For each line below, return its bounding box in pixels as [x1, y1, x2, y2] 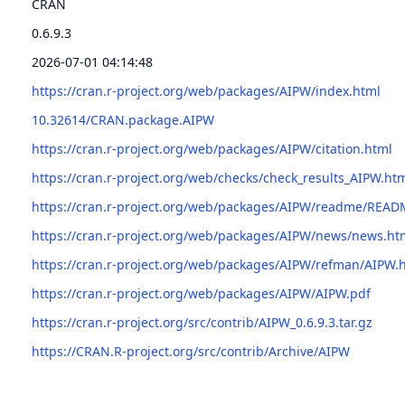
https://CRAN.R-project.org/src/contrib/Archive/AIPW [32, 343, 350, 360]
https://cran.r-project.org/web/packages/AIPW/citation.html [32, 140, 392, 157]
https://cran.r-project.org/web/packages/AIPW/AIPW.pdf [32, 285, 371, 302]
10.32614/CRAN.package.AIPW [32, 111, 214, 128]
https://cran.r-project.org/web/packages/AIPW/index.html [32, 82, 381, 99]
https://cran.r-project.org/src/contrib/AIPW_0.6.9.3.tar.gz [32, 314, 372, 331]
